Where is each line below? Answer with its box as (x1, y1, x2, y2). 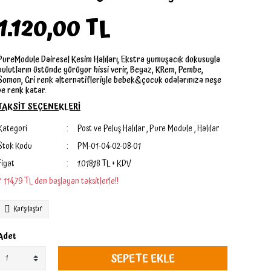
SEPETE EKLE (111, 249, 175, 267)
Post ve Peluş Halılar (77, 122, 145, 135)
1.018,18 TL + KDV (77, 157, 131, 171)
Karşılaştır (13, 203, 42, 215)
